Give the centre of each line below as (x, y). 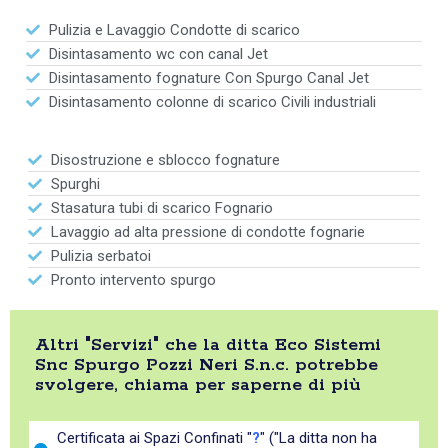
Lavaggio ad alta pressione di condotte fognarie (207, 232)
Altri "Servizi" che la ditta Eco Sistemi (208, 345)
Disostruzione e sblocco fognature (165, 160)
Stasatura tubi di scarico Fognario (161, 208)
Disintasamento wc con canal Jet (158, 54)
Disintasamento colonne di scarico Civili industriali (212, 102)
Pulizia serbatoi (100, 256)
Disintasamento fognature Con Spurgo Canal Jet (208, 78)
